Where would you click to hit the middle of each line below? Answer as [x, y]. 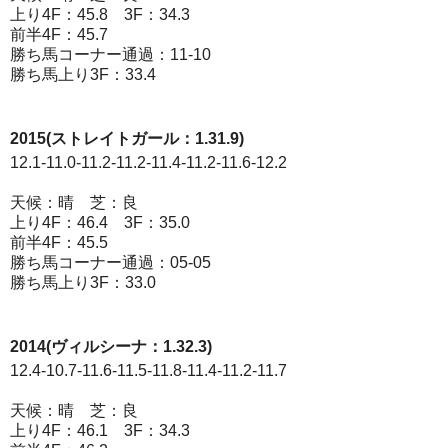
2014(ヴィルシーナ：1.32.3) [111, 346]
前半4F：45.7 [59, 34]
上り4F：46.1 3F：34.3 [100, 430]
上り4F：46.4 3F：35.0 [100, 222]
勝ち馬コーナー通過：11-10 [110, 54]
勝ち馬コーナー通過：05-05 [110, 262]
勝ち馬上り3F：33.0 [83, 282]
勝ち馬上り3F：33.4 [83, 74]
